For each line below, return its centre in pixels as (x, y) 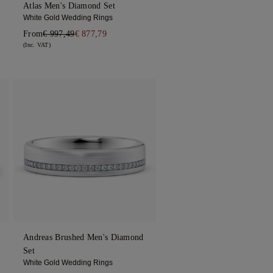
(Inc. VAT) (37, 45)
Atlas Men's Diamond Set (69, 6)
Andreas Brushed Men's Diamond (83, 238)
